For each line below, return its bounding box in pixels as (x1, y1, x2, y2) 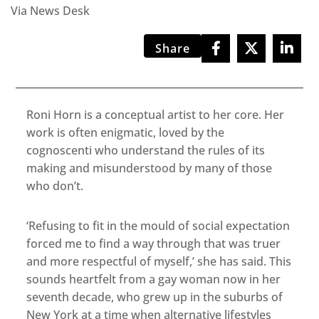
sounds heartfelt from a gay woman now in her (26, 271, 281, 287)
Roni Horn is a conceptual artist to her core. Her (26, 106, 285, 122)
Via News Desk (11, 2, 90, 19)
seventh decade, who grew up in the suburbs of (26, 288, 283, 305)
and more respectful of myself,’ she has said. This (26, 253, 292, 269)
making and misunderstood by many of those (26, 159, 273, 176)
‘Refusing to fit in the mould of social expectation (26, 217, 291, 234)
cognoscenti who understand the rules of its (26, 142, 266, 158)
